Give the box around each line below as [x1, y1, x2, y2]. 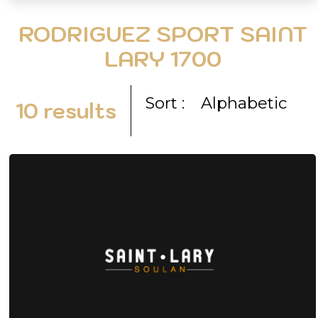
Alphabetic [200, 93, 287, 113]
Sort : [146, 93, 185, 113]
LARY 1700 [104, 45, 221, 72]
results [38, 97, 117, 124]
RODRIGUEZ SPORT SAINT [18, 20, 307, 48]
